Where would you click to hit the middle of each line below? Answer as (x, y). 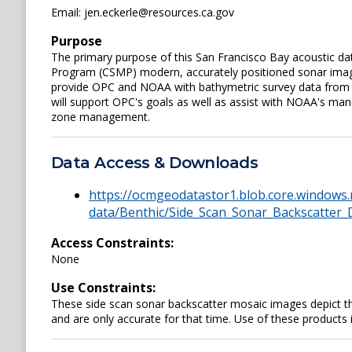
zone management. (101, 117)
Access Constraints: (112, 243)
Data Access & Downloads (155, 163)
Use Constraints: (103, 288)
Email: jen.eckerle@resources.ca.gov (143, 12)
